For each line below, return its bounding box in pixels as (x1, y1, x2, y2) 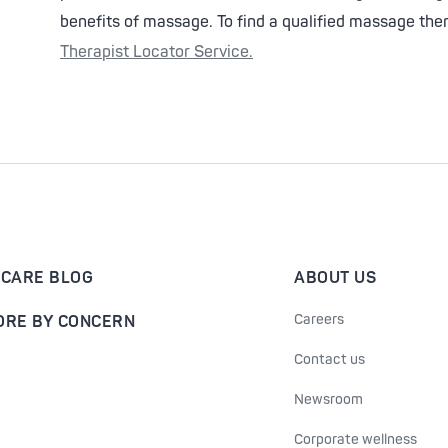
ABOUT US (294, 268, 376, 288)
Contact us (294, 351, 365, 368)
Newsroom (294, 391, 363, 408)
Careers (294, 311, 344, 328)
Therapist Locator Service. (60, 42, 253, 62)
